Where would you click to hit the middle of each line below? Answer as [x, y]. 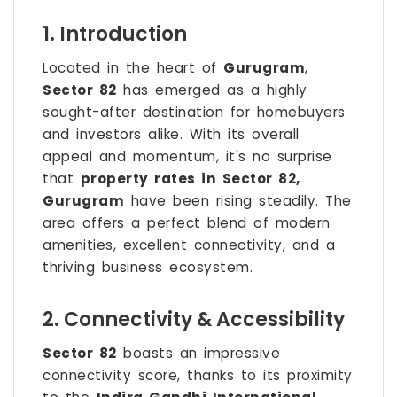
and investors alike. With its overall [171, 135]
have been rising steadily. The [238, 201]
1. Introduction [115, 35]
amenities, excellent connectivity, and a [189, 245]
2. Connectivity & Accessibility [194, 320]
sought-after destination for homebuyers [194, 113]
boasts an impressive [198, 354]
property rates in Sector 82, [190, 179]
